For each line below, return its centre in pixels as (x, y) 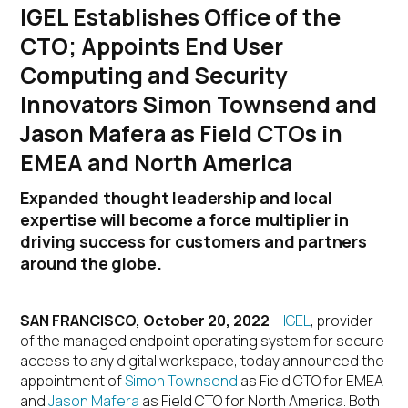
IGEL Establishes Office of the (181, 17)
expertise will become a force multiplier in (184, 219)
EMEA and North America (157, 163)
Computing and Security (154, 75)
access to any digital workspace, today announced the (203, 361)
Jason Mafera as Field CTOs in (182, 133)
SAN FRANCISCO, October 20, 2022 (147, 321)
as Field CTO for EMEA (311, 381)
